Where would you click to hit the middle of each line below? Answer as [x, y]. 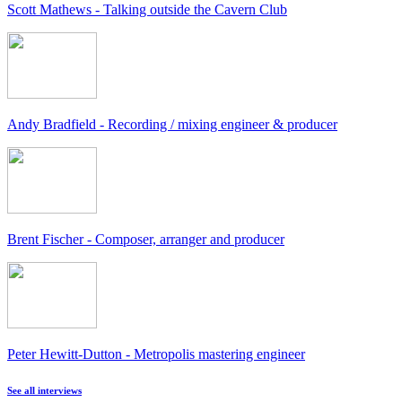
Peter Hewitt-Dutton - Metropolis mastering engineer [156, 354]
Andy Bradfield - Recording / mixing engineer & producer [172, 125]
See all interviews [44, 391]
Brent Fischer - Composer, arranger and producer [146, 240]
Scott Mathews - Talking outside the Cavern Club [147, 10]
